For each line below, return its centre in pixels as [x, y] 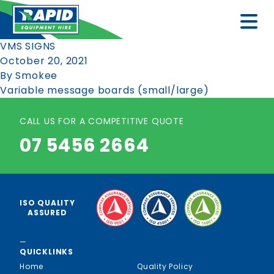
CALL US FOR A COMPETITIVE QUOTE [102, 121]
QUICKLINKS [46, 251]
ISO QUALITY [47, 202]
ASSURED [47, 212]
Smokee [37, 76]
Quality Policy [165, 266]
